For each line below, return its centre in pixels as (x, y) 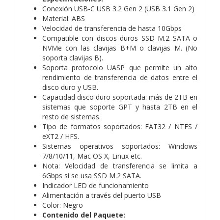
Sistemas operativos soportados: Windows (120, 146)
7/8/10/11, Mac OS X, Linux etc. (92, 156)
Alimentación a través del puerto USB (102, 195)
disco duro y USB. (70, 87)
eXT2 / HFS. (61, 136)
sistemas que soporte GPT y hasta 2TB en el (120, 107)
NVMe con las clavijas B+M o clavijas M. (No (120, 48)
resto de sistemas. (71, 116)
